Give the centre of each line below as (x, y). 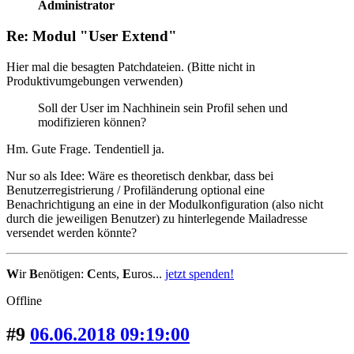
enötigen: (62, 273)
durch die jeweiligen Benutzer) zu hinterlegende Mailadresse (157, 218)
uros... (148, 273)
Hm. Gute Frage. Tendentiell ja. (85, 149)
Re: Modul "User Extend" (92, 36)
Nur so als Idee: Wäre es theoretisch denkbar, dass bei (140, 175)
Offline (24, 300)
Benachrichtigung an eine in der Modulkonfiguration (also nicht (165, 204)
